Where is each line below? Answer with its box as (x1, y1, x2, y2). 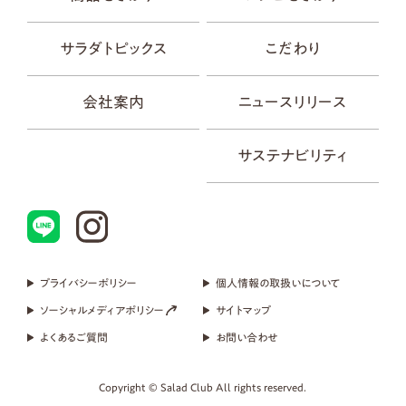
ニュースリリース (238, 93, 347, 110)
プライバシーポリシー (40, 277, 138, 288)
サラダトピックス (59, 40, 167, 56)
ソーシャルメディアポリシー (40, 304, 165, 315)
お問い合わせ (216, 332, 278, 343)
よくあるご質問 (40, 332, 109, 343)
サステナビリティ (237, 147, 348, 163)
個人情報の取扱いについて (216, 277, 342, 288)
